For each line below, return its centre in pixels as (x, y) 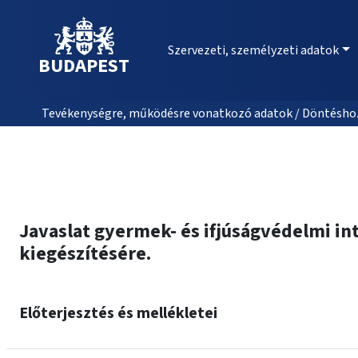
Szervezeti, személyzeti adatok (253, 50)
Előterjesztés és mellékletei (118, 313)
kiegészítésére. (85, 254)
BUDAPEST (84, 66)
